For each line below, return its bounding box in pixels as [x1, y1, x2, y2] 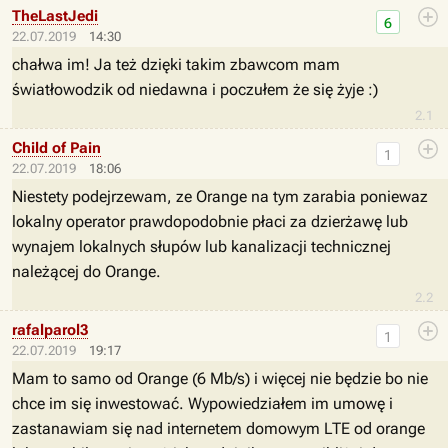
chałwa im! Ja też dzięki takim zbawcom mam [12, 55, 340, 74]
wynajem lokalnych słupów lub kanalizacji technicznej [12, 237, 391, 256]
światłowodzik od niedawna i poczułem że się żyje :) [12, 80, 378, 99]
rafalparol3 [12, 321, 88, 339]
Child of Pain [12, 139, 101, 157]
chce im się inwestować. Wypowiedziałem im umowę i [12, 394, 393, 413]
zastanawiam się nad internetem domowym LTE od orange [12, 419, 425, 438]
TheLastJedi [12, 7, 98, 25]
